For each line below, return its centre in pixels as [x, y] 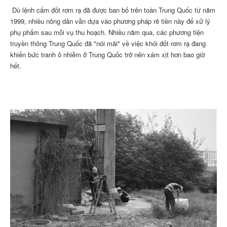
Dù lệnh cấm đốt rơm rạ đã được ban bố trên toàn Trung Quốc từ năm [113, 10]
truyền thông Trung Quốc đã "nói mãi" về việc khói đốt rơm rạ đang [108, 43]
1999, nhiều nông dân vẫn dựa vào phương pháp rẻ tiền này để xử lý [110, 21]
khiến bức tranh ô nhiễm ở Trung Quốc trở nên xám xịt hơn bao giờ [107, 54]
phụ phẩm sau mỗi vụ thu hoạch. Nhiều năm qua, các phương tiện [107, 32]
